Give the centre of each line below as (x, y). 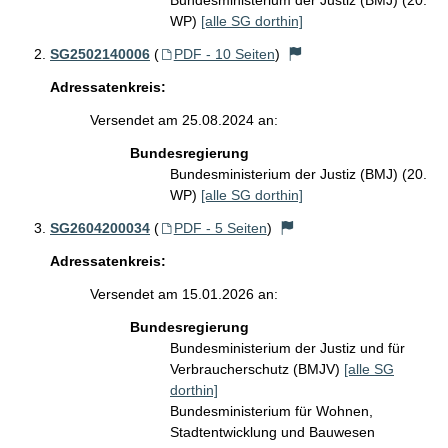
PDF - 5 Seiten (220, 228)
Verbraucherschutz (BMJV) (257, 369)
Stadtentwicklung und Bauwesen (272, 432)
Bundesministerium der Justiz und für (287, 348)
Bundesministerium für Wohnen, (271, 411)
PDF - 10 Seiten (224, 54)
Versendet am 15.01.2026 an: (184, 294)
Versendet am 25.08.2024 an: (184, 120)
